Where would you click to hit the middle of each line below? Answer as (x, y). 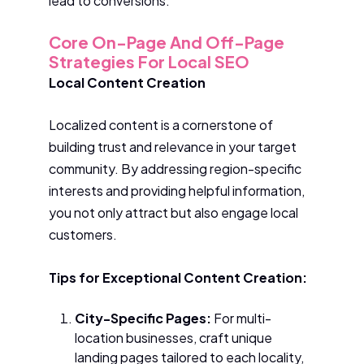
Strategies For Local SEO (149, 61)
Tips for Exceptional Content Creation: (178, 277)
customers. (83, 235)
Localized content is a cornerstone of (161, 125)
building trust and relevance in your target (173, 147)
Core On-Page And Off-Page (167, 41)
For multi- (241, 318)
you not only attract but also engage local (173, 213)
